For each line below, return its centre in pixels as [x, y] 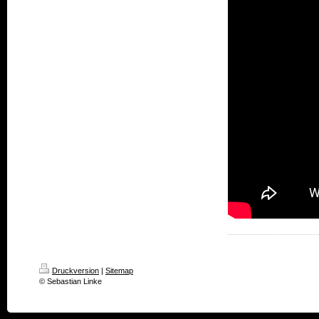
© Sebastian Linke [70, 281]
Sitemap [119, 271]
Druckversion [75, 271]
